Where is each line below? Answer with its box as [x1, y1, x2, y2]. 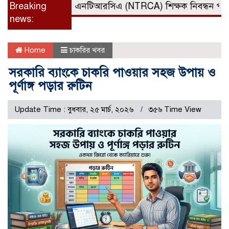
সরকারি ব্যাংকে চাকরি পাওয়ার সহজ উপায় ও [9, 64, 216, 80]
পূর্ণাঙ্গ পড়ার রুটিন [9, 78, 92, 94]
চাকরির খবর [70, 45, 105, 55]
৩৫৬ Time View [148, 104, 201, 114]
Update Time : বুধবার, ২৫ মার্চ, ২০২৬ [14, 104, 135, 114]
